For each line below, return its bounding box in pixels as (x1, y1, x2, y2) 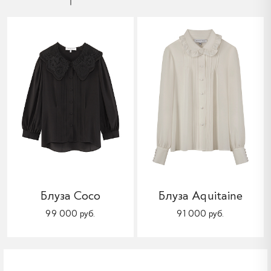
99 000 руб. (45, 208, 96, 220)
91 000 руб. (177, 208, 224, 220)
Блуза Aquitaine (158, 188, 243, 203)
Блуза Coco (40, 188, 101, 203)
